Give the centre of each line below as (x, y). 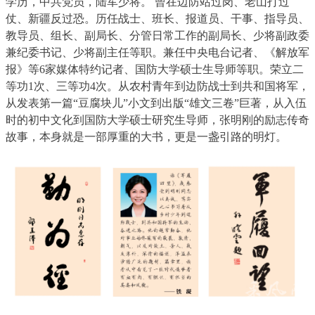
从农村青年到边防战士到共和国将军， (214, 86)
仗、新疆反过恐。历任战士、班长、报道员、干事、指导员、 (157, 19)
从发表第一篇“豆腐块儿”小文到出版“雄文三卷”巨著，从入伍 (156, 103)
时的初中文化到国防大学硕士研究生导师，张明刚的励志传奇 (157, 120)
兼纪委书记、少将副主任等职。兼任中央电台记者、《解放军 (157, 53)
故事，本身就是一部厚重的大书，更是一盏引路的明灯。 (146, 137)
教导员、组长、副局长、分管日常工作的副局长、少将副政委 (157, 36)
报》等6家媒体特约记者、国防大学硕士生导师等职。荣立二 (155, 70)
